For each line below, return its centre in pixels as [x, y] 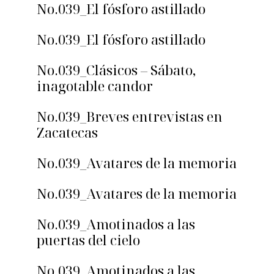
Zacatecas [67, 132]
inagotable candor [95, 86]
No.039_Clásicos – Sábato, [116, 70]
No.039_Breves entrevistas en [130, 117]
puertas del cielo [88, 240]
